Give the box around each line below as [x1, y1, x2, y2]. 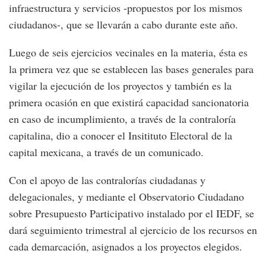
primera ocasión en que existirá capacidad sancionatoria [9, 95, 249, 110]
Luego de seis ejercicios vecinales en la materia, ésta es [9, 45, 248, 60]
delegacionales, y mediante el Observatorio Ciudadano [9, 189, 244, 204]
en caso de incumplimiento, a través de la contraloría [9, 112, 236, 126]
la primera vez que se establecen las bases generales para [9, 62, 254, 77]
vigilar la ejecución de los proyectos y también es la [9, 78, 232, 93]
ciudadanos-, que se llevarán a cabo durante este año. [9, 17, 238, 32]
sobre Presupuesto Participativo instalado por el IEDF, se [9, 206, 254, 221]
